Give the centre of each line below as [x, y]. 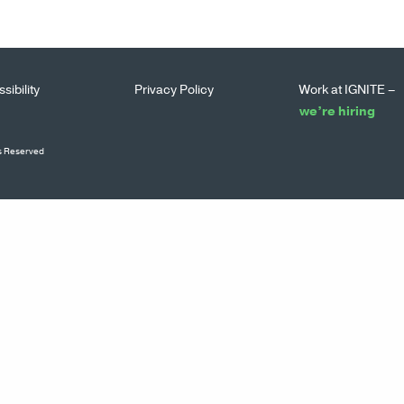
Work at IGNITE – [348, 89]
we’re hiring [338, 111]
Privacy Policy [174, 89]
